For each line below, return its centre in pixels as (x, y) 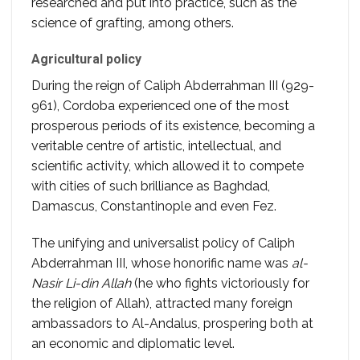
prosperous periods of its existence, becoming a (173, 126)
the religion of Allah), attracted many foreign (162, 304)
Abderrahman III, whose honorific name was (162, 264)
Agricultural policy (86, 59)
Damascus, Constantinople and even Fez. (154, 207)
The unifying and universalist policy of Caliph (163, 243)
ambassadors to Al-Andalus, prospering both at (172, 324)
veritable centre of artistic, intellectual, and (156, 146)
